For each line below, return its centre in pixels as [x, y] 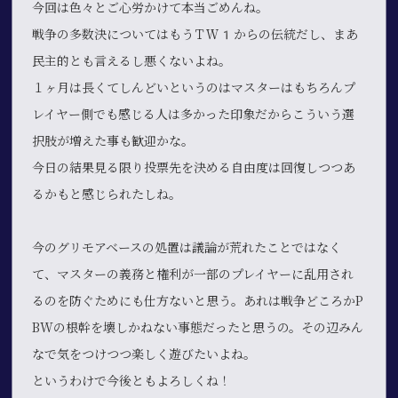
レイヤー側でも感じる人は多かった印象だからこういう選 [194, 114]
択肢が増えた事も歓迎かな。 [113, 141]
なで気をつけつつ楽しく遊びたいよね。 [144, 354]
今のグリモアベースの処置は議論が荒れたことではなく [187, 247]
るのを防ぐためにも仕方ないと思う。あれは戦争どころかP [198, 301]
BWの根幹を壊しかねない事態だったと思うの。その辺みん [198, 327]
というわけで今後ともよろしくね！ [132, 381]
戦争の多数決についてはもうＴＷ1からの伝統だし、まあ [195, 34]
